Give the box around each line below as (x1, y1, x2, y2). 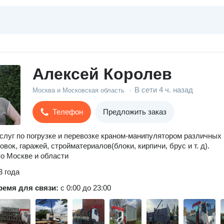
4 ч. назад (159, 85, 193, 94)
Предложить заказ (103, 107, 166, 116)
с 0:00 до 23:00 (60, 183, 111, 192)
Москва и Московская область (32, 86, 124, 94)
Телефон (52, 107, 83, 116)
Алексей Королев (32, 65, 172, 83)
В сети (134, 85, 159, 94)
